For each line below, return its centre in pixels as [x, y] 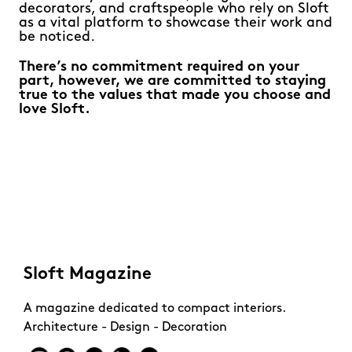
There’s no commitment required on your [159, 68]
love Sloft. [55, 110]
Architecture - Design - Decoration [125, 328]
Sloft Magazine [88, 275]
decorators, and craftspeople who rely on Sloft [174, 9]
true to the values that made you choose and [175, 96]
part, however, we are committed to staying [172, 82]
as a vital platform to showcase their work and [176, 24]
